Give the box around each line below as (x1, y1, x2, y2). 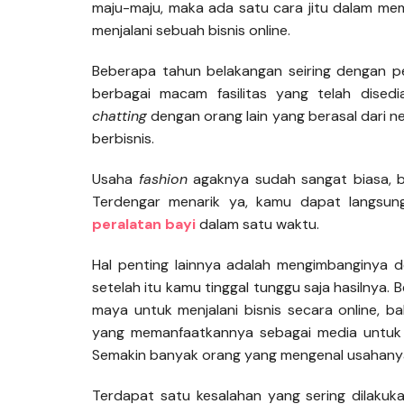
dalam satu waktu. (199, 215, 319, 234)
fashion (138, 170, 188, 189)
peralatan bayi (92, 215, 196, 234)
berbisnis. (92, 129, 154, 149)
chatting (92, 106, 147, 126)
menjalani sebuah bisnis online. (92, 21, 290, 41)
